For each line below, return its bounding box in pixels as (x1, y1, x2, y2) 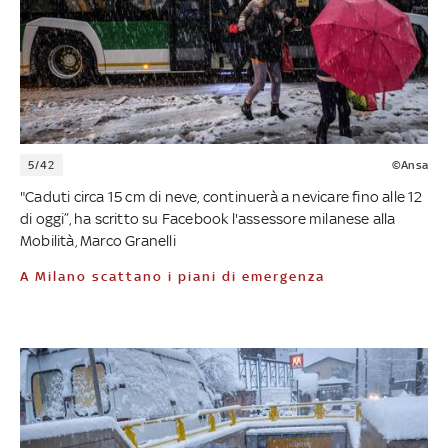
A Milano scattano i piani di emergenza (30, 268, 325, 284)
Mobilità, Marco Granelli (20, 231, 176, 249)
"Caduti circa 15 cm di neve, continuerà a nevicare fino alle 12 (20, 187, 423, 205)
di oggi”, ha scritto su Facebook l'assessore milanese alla (20, 209, 396, 227)
